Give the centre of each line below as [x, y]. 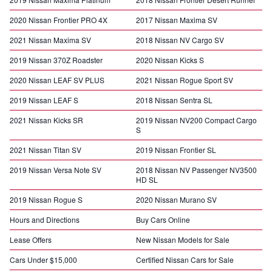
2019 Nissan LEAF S [44, 100]
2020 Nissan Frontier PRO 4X [59, 20]
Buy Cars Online [163, 220]
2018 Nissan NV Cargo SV [180, 40]
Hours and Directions [45, 220]
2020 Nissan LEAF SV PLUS [57, 80]
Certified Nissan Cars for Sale [185, 260]
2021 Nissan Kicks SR [46, 120]
